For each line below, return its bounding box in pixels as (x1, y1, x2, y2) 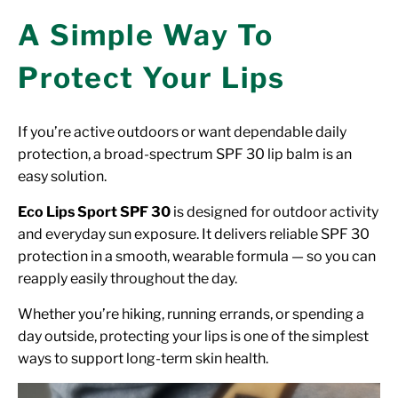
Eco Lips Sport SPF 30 (18, 203, 171, 221)
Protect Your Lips (18, 60, 285, 96)
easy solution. (18, 168, 107, 186)
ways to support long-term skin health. (18, 350, 268, 368)
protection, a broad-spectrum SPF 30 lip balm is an (18, 146, 352, 163)
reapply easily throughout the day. (18, 270, 237, 288)
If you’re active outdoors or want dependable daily (18, 123, 346, 141)
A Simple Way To (18, 18, 274, 53)
